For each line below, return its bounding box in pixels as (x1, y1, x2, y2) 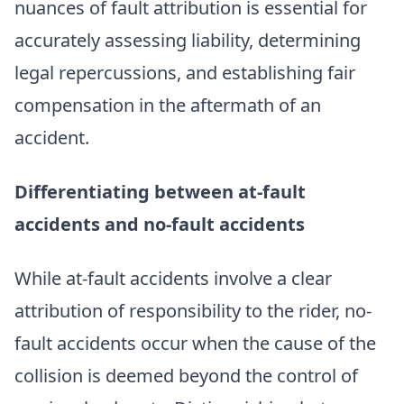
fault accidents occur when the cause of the (14, 330, 376, 355)
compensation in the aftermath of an (14, 92, 321, 117)
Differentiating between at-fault (14, 179, 306, 204)
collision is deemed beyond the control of (14, 363, 358, 388)
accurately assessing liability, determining (14, 27, 361, 52)
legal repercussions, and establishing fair (14, 60, 355, 85)
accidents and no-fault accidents (14, 211, 305, 236)
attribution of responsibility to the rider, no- (14, 298, 372, 323)
